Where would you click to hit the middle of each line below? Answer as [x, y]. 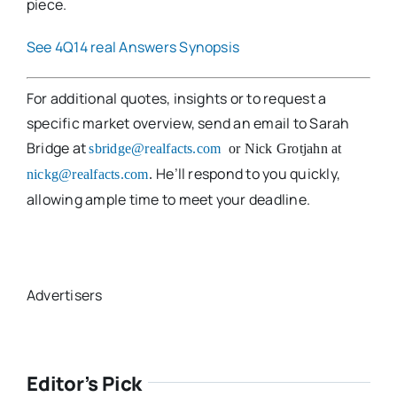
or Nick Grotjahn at [285, 148]
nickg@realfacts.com [87, 174]
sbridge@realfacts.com [155, 148]
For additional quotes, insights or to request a [176, 98]
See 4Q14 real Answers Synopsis [133, 47]
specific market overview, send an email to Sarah [188, 123]
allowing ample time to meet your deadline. [168, 199]
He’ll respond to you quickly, [248, 174]
